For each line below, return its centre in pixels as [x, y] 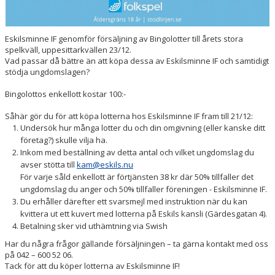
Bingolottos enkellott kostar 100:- [65, 94]
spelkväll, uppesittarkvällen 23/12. [68, 50]
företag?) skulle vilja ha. [64, 140]
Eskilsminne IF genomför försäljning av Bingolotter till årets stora [124, 39]
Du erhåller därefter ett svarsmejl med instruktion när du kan [134, 201]
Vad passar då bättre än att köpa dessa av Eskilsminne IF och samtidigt [137, 61]
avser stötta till [48, 165]
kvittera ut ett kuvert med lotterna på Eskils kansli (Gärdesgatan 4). [144, 214]
